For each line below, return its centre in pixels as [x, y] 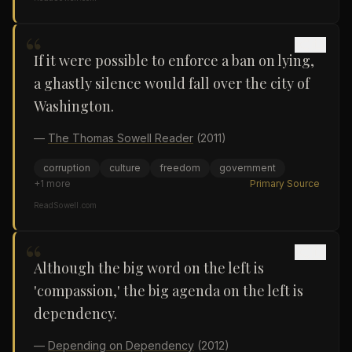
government [247, 168]
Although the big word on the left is [149, 268]
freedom [180, 168]
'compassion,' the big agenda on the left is [169, 291]
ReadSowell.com [66, 205]
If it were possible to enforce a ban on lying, [174, 60]
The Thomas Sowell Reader [121, 138]
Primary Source [285, 183]
